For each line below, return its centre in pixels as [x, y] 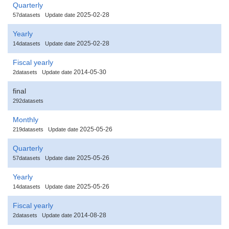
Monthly [26, 119]
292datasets [28, 100]
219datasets [28, 129]
